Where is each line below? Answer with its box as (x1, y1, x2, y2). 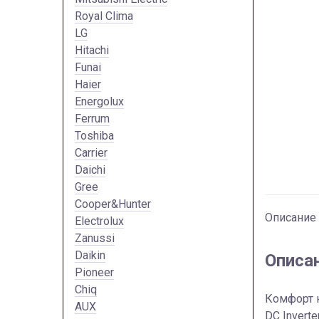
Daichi (75, 162, 105, 177)
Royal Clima (75, 9, 133, 23)
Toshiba (75, 128, 114, 142)
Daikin (75, 248, 105, 262)
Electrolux (75, 214, 124, 228)
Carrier (75, 145, 108, 159)
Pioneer (75, 265, 114, 279)
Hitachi (75, 43, 109, 57)
